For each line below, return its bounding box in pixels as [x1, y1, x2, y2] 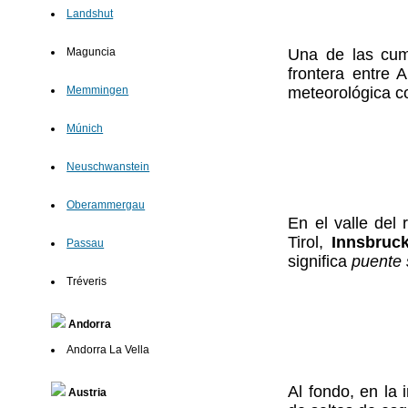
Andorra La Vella [66, 343, 150, 357]
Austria [66, 386, 107, 400]
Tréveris [66, 275, 107, 289]
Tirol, [288, 233, 332, 252]
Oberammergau [66, 199, 146, 212]
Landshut [66, 7, 114, 21]
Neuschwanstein [66, 160, 150, 174]
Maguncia [66, 46, 117, 59]
